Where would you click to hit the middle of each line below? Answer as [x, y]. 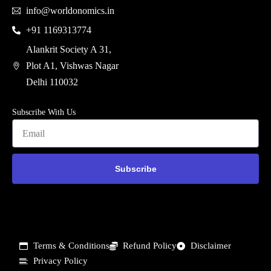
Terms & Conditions [71, 246]
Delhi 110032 [52, 82]
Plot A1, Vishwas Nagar [72, 66]
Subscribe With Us [44, 113]
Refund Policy [150, 246]
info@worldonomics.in [70, 11]
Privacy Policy [60, 261]
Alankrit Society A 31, [68, 50]
